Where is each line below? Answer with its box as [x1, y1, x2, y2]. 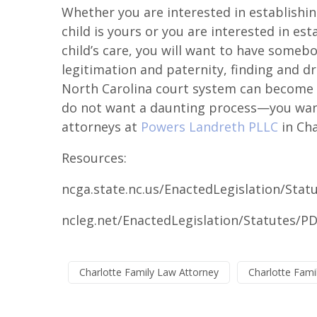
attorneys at [62, 118, 141, 135]
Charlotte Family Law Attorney [79, 265, 219, 279]
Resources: [62, 149, 127, 166]
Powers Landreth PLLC [141, 118, 278, 135]
